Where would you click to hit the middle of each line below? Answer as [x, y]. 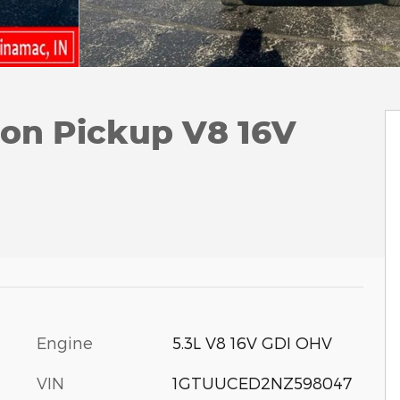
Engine [65, 342]
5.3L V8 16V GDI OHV [252, 342]
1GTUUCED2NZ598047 [262, 382]
